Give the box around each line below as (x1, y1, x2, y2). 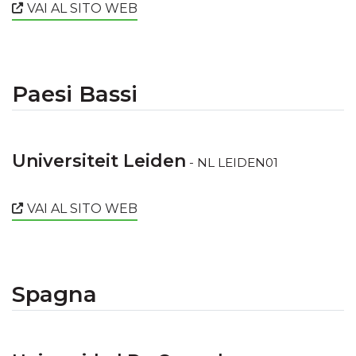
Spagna (12, 281, 97, 308)
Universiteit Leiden (12, 150, 186, 172)
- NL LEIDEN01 (186, 155, 278, 171)
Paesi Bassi (12, 80, 137, 108)
